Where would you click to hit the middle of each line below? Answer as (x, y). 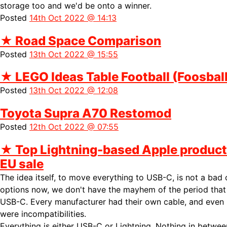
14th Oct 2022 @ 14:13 (73, 17)
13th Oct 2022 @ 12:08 (74, 90)
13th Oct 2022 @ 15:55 (74, 54)
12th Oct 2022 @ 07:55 (74, 127)
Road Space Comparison (87, 41)
